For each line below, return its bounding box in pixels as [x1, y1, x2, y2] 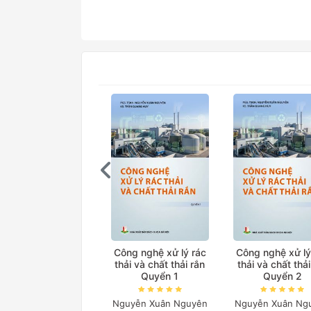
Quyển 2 [262, 269, 302, 282]
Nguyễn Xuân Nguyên [112, 298, 208, 310]
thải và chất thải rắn [115, 258, 205, 270]
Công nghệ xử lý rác [113, 246, 206, 258]
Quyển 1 [141, 269, 179, 282]
